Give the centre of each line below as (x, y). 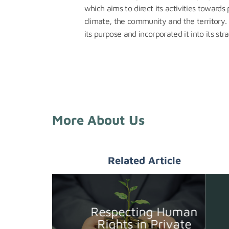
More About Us (98, 119)
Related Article (144, 160)
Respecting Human (144, 211)
